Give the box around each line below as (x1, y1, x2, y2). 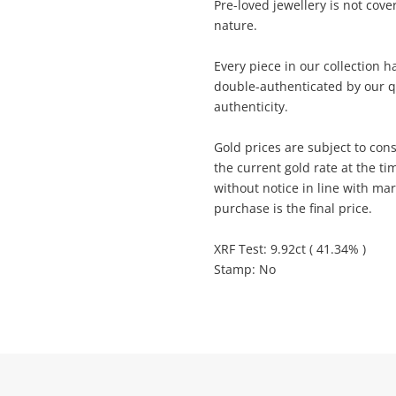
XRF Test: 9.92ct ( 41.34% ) (214, 240, 366, 257)
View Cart (170, 96, 226, 114)
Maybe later (163, 106, 233, 124)
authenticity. (214, 98, 288, 115)
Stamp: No (214, 261, 276, 278)
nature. (214, 17, 257, 34)
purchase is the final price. (214, 200, 372, 217)
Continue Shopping (133, 37, 263, 57)
